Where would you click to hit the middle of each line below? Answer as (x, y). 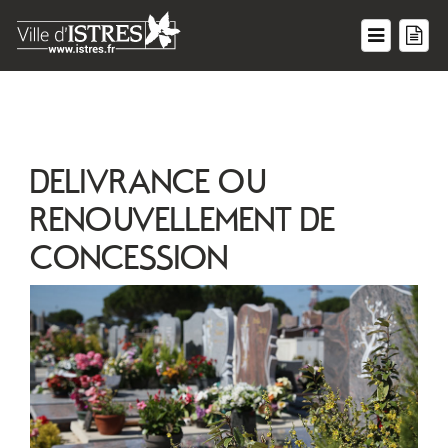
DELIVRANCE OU (148, 179)
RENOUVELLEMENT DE (182, 217)
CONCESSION (129, 255)
